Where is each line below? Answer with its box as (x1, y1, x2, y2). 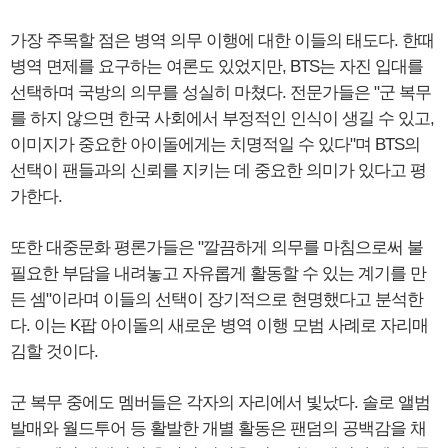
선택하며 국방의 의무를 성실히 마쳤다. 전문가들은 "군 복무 (10, 82, 431, 102)
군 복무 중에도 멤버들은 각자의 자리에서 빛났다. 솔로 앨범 (10, 392, 430, 412)
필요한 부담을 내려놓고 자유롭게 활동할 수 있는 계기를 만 (10, 263, 426, 283)
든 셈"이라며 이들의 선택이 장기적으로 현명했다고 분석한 (10, 289, 423, 309)
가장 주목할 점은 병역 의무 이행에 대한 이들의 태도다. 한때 (10, 30, 434, 50)
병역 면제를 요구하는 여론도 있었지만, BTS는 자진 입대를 (10, 56, 423, 76)
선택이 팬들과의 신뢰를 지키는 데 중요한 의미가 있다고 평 (10, 160, 426, 180)
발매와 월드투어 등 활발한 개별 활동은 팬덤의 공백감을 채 (10, 418, 426, 438)
